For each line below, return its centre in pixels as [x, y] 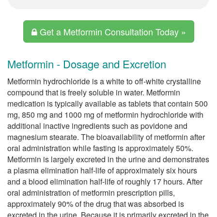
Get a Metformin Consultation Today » [111, 31]
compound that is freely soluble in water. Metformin [94, 92]
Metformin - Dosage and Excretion [87, 64]
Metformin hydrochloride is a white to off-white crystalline [104, 81]
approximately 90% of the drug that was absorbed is [96, 204]
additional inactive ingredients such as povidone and [97, 126]
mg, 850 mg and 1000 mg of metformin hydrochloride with [105, 115]
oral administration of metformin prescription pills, [91, 193]
